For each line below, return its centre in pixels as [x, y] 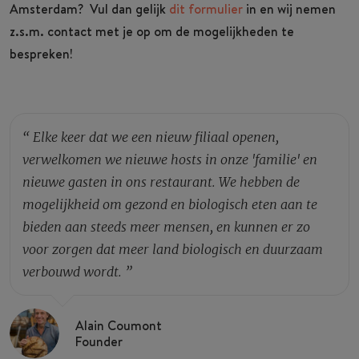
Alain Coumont [119, 325]
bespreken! [41, 53]
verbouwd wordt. [72, 271]
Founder [99, 341]
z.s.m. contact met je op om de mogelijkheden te [152, 31]
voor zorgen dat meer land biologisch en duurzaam [173, 249]
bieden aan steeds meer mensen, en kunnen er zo [166, 226]
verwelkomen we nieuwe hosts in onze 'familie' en [170, 159]
